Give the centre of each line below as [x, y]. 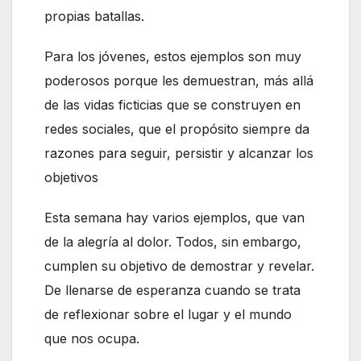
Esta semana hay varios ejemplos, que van [174, 217]
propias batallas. [94, 16]
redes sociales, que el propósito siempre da [177, 129]
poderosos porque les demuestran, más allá [179, 80]
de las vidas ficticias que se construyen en [172, 104]
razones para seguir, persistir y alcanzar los [179, 153]
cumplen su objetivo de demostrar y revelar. [179, 266]
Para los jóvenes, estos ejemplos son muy [173, 56]
